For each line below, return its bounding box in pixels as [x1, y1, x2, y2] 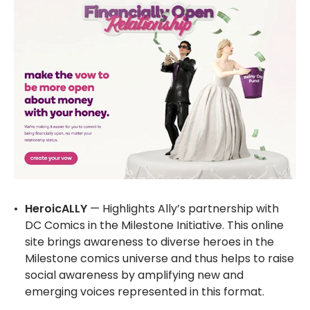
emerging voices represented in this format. [25, 284, 264, 300]
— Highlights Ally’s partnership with [90, 201, 279, 217]
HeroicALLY [25, 201, 87, 217]
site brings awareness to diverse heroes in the [25, 234, 274, 250]
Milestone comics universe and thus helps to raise [25, 250, 294, 267]
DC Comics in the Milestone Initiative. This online [25, 217, 284, 234]
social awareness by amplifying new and [25, 267, 244, 284]
